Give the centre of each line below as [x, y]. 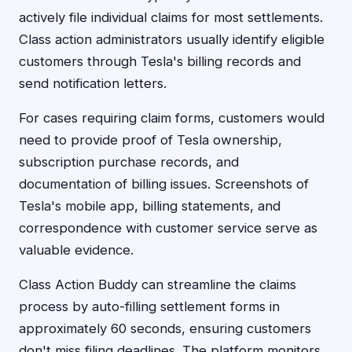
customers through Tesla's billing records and [160, 61]
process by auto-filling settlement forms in [149, 306]
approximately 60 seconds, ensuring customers [165, 328]
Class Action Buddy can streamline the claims [158, 284]
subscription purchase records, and [129, 162]
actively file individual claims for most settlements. [171, 17]
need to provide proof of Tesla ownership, [150, 140]
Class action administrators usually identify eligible [172, 39]
